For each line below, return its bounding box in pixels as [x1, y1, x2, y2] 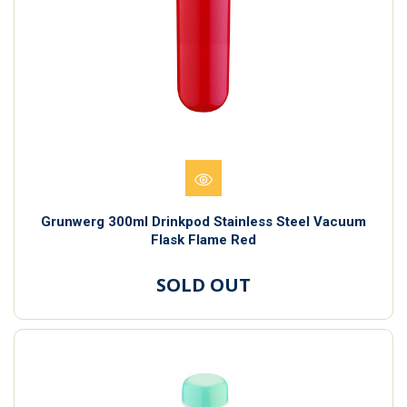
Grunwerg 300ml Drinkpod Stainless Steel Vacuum [41, 213, 366, 230]
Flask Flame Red [151, 231, 256, 248]
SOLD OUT [156, 272, 251, 297]
